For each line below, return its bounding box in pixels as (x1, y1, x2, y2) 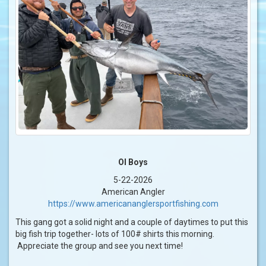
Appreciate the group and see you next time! (15, 241, 183, 251)
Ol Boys (118, 157, 148, 167)
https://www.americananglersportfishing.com (47, 199, 218, 209)
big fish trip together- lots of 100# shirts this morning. (15, 229, 214, 239)
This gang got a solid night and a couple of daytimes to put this (15, 217, 248, 227)
